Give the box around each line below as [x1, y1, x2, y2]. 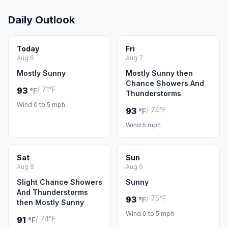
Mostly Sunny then [126, 69, 193, 77]
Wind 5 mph [126, 121, 161, 129]
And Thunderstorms [17, 188, 88, 196]
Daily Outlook [8, 14, 75, 26]
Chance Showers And [126, 79, 204, 88]
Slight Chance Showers [17, 178, 102, 186]
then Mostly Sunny [17, 198, 84, 207]
